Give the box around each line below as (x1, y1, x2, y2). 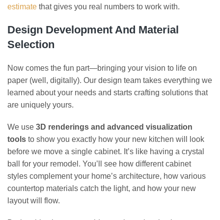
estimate (7, 2, 37, 11)
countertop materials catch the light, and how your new (7, 184, 196, 192)
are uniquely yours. (7, 100, 74, 109)
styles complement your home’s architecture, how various (7, 171, 206, 180)
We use (7, 122, 36, 131)
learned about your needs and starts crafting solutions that (7, 88, 208, 97)
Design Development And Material (7, 23, 179, 36)
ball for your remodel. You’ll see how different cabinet (7, 159, 191, 168)
